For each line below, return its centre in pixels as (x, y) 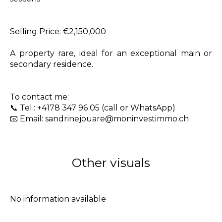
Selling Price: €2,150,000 (58, 31)
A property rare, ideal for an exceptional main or (111, 53)
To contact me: (39, 97)
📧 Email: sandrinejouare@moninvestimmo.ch (99, 119)
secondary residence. (52, 64)
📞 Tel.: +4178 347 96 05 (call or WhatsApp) (93, 108)
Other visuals (111, 163)
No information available (58, 199)
